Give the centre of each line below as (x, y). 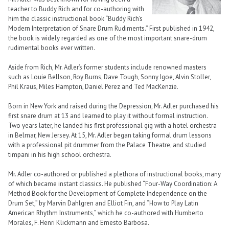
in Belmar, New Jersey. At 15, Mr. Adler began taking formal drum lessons (110, 135)
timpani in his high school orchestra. (60, 155)
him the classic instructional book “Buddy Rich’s (75, 18)
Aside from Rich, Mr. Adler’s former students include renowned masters (107, 67)
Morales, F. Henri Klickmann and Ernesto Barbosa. (79, 223)
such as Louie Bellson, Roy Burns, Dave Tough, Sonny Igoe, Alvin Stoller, (109, 77)
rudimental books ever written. (52, 48)
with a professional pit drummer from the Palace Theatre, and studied (107, 145)
